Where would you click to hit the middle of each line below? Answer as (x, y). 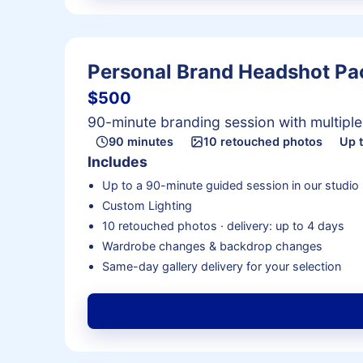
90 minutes (141, 142)
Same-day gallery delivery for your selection (221, 267)
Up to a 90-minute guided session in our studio (230, 186)
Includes (117, 161)
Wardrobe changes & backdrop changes (212, 246)
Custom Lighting (147, 206)
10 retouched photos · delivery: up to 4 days (223, 226)
